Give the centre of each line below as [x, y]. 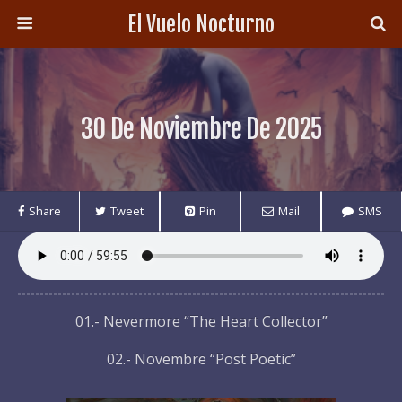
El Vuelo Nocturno [201, 24]
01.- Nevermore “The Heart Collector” [201, 321]
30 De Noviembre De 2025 [201, 129]
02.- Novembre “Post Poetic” [201, 359]
